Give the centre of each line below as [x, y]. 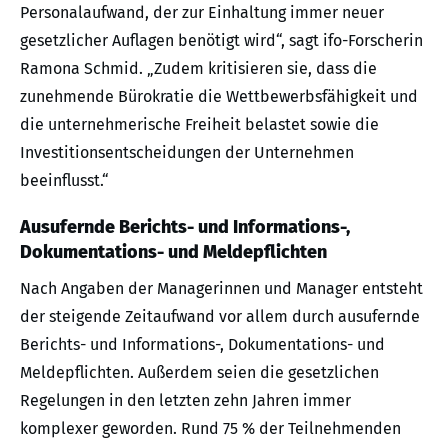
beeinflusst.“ [64, 180]
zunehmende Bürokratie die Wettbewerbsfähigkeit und [219, 96]
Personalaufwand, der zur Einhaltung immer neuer [202, 12]
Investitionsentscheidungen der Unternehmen [187, 152]
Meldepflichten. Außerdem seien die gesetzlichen [199, 372]
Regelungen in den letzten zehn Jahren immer [185, 400]
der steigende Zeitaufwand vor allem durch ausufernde [220, 316]
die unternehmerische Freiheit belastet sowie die [199, 124]
